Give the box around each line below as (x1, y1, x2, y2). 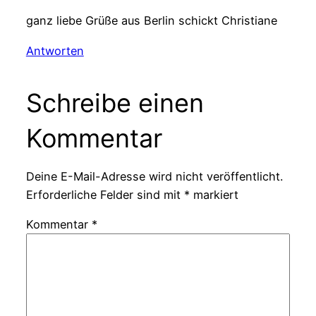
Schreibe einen (25, 87, 204, 119)
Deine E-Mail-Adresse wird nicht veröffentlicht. (25, 169, 283, 183)
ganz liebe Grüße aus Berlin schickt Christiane (25, 13, 277, 28)
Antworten (25, 43, 84, 58)
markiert (189, 187, 238, 202)
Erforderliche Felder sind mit (25, 187, 184, 202)
